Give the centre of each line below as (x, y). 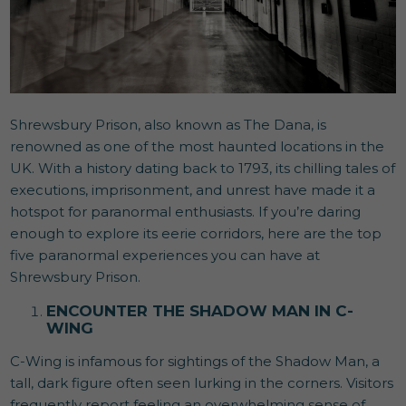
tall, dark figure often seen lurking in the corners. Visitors (202, 382)
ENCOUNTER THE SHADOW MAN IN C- (200, 310)
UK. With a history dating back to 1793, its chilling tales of (203, 168)
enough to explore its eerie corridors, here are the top (196, 233)
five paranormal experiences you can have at (165, 255)
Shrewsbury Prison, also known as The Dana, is (169, 124)
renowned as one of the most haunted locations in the (198, 146)
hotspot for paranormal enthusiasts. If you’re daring (186, 211)
